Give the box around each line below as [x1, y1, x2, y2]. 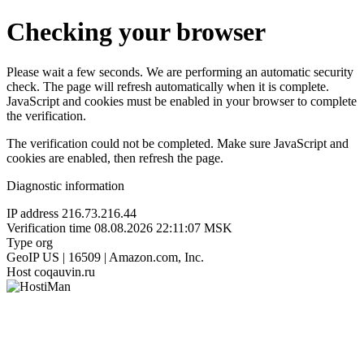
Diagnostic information [6, 178, 124, 193]
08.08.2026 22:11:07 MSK [94, 220, 232, 235]
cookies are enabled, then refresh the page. [6, 150, 223, 165]
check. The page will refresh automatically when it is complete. [6, 79, 329, 93]
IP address [6, 206, 58, 220]
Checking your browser [6, 17, 266, 47]
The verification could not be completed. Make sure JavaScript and [6, 136, 349, 150]
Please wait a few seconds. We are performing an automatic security [6, 64, 353, 79]
